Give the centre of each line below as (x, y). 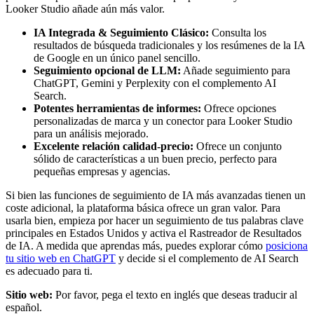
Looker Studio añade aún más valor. (85, 8)
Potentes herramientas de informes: (117, 108)
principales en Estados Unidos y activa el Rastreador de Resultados (153, 233)
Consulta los (238, 32)
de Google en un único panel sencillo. (117, 57)
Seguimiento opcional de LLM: (107, 70)
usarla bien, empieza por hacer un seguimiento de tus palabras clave (155, 220)
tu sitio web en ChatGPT (61, 258)
